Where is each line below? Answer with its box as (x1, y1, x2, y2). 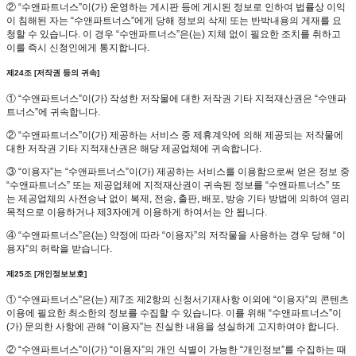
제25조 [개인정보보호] (6, 269, 87, 279)
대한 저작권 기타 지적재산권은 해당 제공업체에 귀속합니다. (6, 142, 261, 154)
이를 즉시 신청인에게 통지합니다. (6, 41, 149, 53)
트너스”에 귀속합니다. (6, 106, 100, 118)
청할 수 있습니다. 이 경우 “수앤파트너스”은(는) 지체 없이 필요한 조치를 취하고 (6, 28, 341, 40)
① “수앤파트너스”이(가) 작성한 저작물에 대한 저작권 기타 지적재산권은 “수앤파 (6, 92, 346, 104)
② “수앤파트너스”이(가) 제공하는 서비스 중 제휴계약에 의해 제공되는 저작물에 (6, 129, 343, 141)
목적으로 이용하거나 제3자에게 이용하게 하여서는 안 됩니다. (6, 206, 267, 218)
